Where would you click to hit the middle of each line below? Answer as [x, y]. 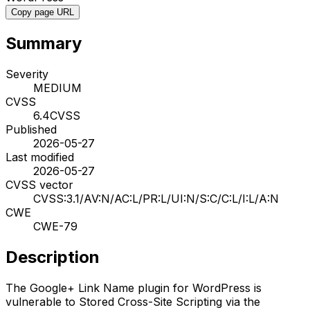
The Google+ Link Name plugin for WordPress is [134, 288]
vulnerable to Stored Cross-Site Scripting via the [133, 301]
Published [31, 129]
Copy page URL [43, 12]
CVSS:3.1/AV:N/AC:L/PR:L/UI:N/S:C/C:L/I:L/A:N [156, 198]
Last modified [40, 157]
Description [53, 257]
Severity [27, 74]
